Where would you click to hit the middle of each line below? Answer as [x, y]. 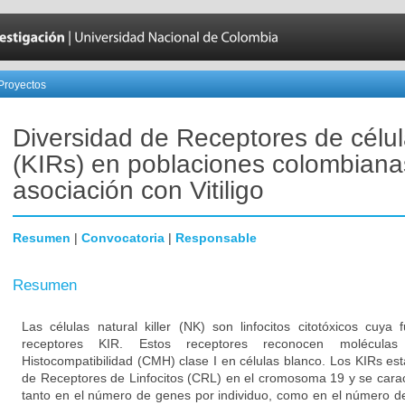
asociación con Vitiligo [138, 190]
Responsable [216, 238]
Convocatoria [123, 238]
